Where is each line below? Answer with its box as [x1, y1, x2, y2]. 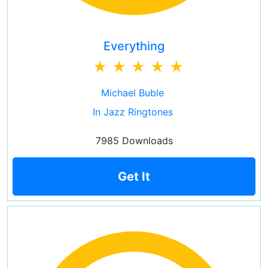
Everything [103, 39, 165, 53]
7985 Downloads [95, 135, 173, 147]
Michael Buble [101, 87, 164, 99]
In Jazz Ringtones [92, 106, 173, 118]
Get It [118, 169, 150, 184]
